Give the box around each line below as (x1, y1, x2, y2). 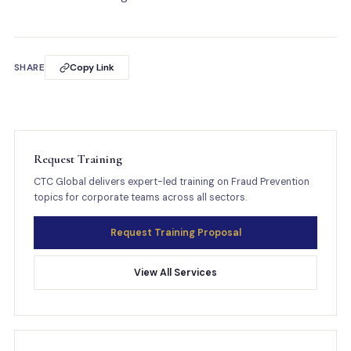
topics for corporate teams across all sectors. (33, 191, 247, 204)
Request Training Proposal (110, 226, 241, 239)
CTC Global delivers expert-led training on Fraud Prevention (33, 175, 309, 188)
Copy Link (70, 61, 115, 74)
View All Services (134, 266, 217, 279)
